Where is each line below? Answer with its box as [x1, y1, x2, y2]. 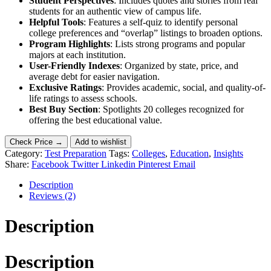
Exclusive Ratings [29, 82, 102, 93]
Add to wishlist [75, 137, 126, 146]
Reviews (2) [29, 190, 76, 201]
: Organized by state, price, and [120, 60, 238, 71]
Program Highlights [29, 38, 110, 49]
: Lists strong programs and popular [110, 38, 245, 49]
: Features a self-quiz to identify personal [83, 16, 238, 27]
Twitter [71, 158, 99, 169]
